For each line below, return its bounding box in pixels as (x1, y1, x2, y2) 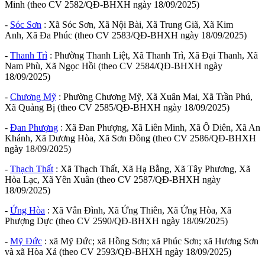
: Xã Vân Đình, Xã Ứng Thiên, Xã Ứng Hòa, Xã (45, 205, 231, 215)
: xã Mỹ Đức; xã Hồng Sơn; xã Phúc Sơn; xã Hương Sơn (42, 235, 258, 246)
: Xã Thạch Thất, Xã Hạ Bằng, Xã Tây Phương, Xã (53, 163, 250, 174)
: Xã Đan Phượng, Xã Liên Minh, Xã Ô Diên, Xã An (58, 122, 260, 132)
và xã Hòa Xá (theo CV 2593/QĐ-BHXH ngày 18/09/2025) (5, 246, 231, 257)
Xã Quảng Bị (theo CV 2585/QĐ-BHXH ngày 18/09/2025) (5, 102, 230, 112)
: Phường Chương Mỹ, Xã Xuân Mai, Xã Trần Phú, (56, 91, 253, 102)
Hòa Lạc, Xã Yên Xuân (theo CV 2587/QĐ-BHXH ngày (5, 174, 221, 185)
